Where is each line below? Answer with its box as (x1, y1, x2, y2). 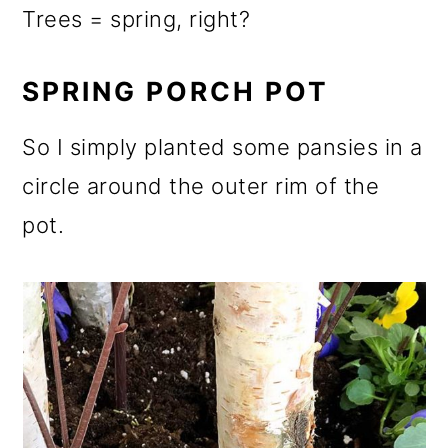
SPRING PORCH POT (22, 75, 330, 107)
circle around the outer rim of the (22, 173, 380, 199)
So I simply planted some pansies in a (22, 134, 423, 160)
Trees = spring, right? (22, 6, 251, 32)
